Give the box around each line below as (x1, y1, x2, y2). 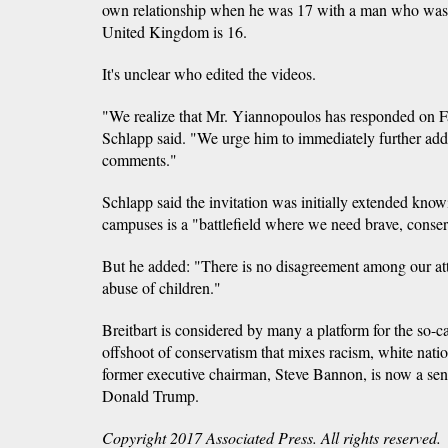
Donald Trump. (102, 384, 199, 406)
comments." (102, 148, 177, 170)
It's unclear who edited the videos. (102, 62, 316, 84)
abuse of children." (102, 276, 221, 298)
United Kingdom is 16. (102, 20, 247, 42)
